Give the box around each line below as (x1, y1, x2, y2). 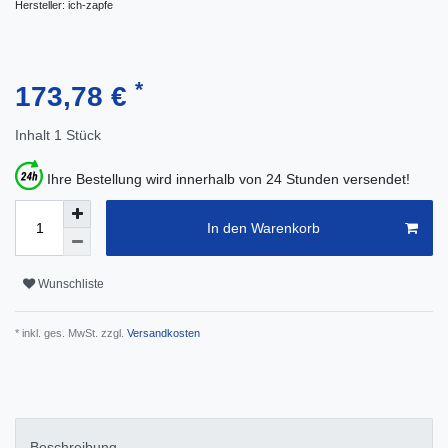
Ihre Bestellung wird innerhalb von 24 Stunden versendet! (47, 171, 410, 188)
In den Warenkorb (206, 219, 320, 236)
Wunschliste (38, 276, 104, 291)
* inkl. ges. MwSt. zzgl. (15, 327, 124, 340)
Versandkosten (124, 327, 200, 340)
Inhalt (15, 127, 54, 144)
